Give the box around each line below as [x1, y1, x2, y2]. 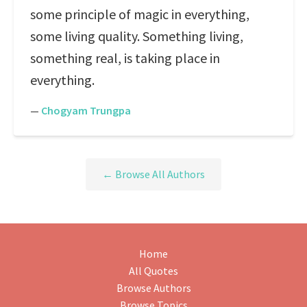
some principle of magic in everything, [30, 5, 249, 23]
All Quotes [129, 264, 178, 278]
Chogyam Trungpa [41, 103, 131, 117]
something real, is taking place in [30, 49, 220, 66]
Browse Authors [116, 281, 191, 295]
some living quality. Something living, [30, 27, 243, 45]
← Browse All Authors [102, 167, 205, 182]
